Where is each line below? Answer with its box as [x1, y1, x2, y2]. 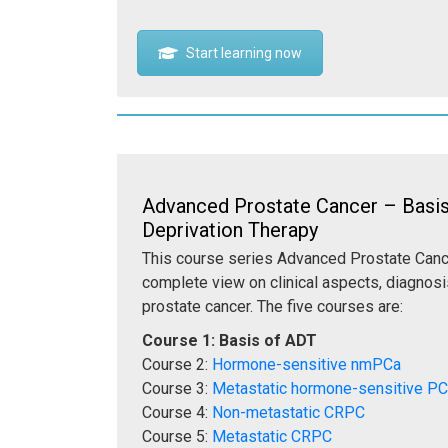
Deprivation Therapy [142, 218, 318, 243]
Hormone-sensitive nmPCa [212, 355, 401, 375]
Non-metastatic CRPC [212, 403, 365, 423]
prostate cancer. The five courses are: [142, 297, 403, 317]
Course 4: [142, 403, 212, 423]
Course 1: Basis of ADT [142, 331, 317, 351]
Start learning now [186, 44, 302, 61]
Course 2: [142, 355, 212, 375]
